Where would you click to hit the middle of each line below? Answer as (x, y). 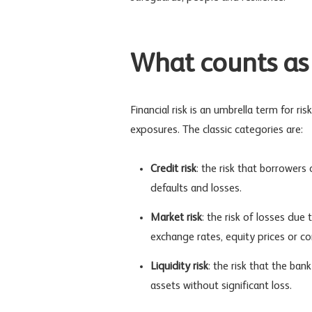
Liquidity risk (179, 267)
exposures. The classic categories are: (217, 131)
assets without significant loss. (221, 287)
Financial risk (159, 111)
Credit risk (173, 170)
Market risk (176, 218)
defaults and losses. (196, 189)
